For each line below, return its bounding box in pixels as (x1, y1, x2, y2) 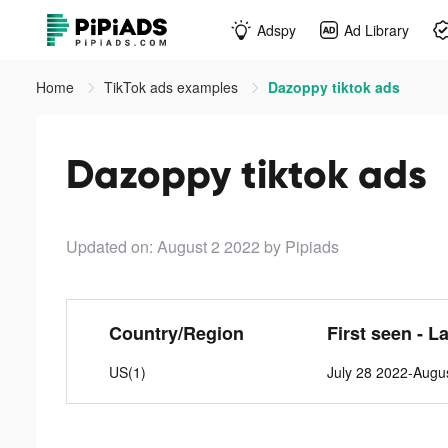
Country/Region (108, 320, 244, 346)
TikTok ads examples (104, 77, 242, 97)
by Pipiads (264, 235, 339, 258)
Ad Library (344, 19, 409, 40)
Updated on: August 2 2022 (66, 235, 260, 258)
